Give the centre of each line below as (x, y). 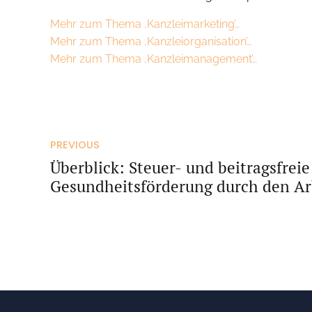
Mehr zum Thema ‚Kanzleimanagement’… (154, 58)
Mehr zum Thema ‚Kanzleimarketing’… (145, 24)
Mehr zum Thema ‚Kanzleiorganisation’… (151, 41)
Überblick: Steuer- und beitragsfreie (180, 167)
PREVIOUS (75, 145)
